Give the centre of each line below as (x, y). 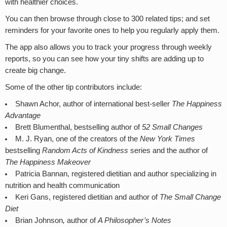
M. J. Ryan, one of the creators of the (77, 139)
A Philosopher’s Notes (134, 220)
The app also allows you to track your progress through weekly (108, 47)
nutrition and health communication (62, 185)
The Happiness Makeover (48, 162)
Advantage (23, 115)
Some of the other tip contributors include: (73, 87)
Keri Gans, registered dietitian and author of (87, 197)
